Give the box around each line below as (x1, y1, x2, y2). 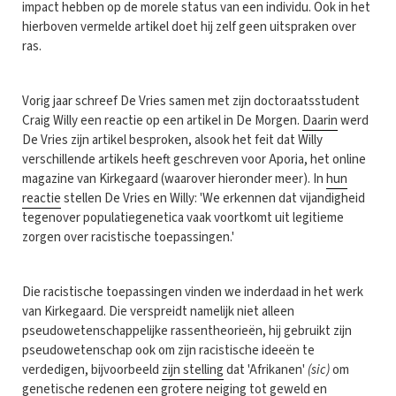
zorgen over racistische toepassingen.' (22, 227, 234, 247)
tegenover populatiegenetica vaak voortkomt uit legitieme (22, 208, 344, 227)
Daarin (302, 110, 338, 130)
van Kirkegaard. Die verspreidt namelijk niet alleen (22, 301, 294, 321)
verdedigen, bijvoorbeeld (22, 360, 162, 379)
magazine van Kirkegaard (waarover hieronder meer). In (22, 169, 326, 188)
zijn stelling (162, 360, 224, 379)
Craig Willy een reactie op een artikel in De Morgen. (22, 110, 302, 130)
